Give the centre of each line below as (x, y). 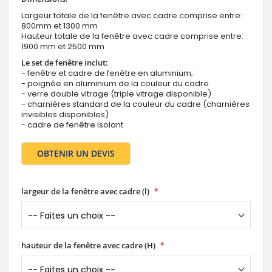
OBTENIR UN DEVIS (76, 154)
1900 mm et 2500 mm (63, 47)
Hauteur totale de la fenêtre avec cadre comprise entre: (132, 36)
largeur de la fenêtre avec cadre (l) (85, 192)
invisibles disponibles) (65, 115)
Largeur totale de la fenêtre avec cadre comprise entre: (132, 16)
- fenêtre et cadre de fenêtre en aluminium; (107, 73)
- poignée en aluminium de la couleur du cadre (115, 84)
